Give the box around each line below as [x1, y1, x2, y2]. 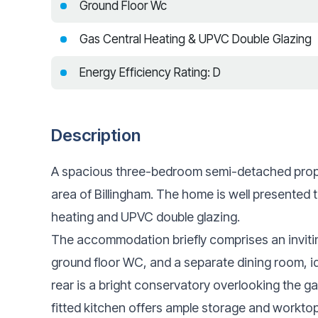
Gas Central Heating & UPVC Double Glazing [79, 31, 312, 46]
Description [51, 124, 141, 146]
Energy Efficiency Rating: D [79, 65, 221, 79]
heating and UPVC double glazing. [51, 209, 240, 224]
